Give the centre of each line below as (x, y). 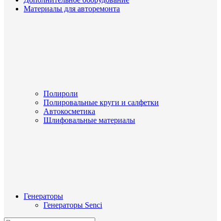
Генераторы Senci (73, 205)
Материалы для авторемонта (72, 9)
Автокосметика (69, 111)
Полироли (61, 93)
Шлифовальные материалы (89, 120)
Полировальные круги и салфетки (101, 102)
